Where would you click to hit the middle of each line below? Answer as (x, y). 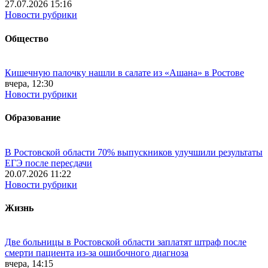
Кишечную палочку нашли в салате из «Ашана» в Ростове (124, 73)
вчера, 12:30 (29, 83)
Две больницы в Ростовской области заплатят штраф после (126, 242)
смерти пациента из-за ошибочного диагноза (97, 253)
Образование (33, 118)
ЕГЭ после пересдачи (48, 163)
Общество (27, 38)
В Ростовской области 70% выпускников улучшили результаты (134, 152)
